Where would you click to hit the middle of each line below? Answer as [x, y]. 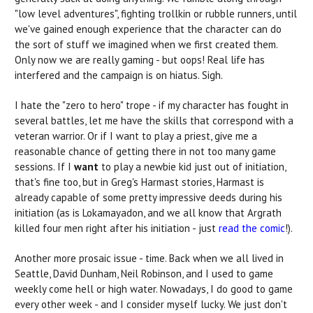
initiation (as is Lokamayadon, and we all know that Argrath [148, 213]
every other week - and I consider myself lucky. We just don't [151, 305]
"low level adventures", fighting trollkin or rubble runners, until [156, 14]
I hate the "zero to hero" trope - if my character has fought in [152, 105]
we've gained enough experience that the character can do [148, 29]
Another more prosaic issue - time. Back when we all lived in [149, 259]
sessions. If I [44, 167]
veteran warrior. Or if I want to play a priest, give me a [136, 136]
